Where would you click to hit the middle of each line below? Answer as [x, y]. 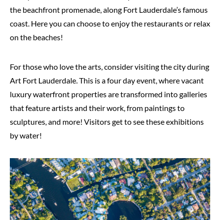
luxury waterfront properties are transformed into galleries [109, 94]
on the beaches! [38, 37]
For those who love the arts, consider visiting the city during [110, 67]
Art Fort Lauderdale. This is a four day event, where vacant [107, 81]
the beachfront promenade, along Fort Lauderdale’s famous [109, 10]
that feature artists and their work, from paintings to [97, 108]
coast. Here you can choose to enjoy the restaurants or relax [110, 24]
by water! [27, 136]
